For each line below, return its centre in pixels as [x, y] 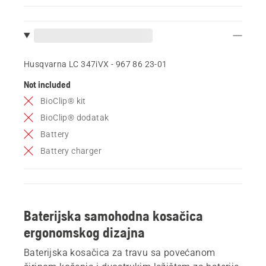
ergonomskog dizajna [84, 232]
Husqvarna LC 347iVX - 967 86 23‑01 [96, 64]
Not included [47, 84]
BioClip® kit [63, 101]
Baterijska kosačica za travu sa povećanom [120, 252]
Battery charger [71, 151]
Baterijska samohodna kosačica [113, 216]
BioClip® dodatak [75, 117]
